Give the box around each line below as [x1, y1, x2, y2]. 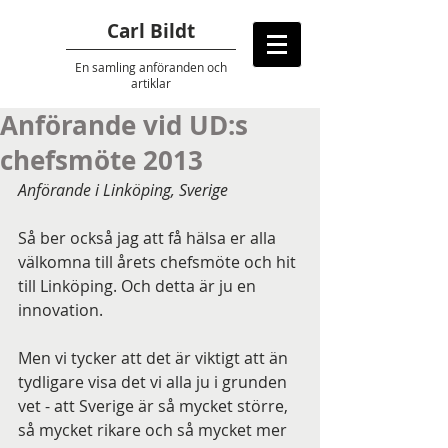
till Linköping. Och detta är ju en [18, 275, 260, 297]
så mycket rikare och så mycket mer [18, 419, 291, 441]
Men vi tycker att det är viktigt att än [18, 347, 292, 369]
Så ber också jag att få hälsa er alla [18, 227, 280, 249]
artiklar [131, 75, 171, 91]
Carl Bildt [106, 18, 195, 44]
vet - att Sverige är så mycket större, [18, 395, 292, 417]
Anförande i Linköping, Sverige [18, 179, 228, 201]
